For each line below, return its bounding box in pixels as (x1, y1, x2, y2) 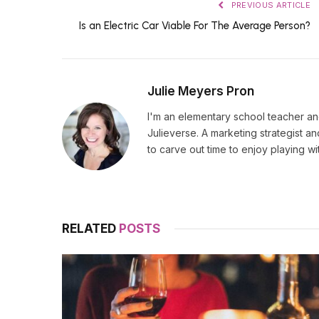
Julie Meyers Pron (147, 83, 254, 98)
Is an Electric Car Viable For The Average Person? (79, 19, 310, 32)
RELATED (62, 221, 119, 236)
